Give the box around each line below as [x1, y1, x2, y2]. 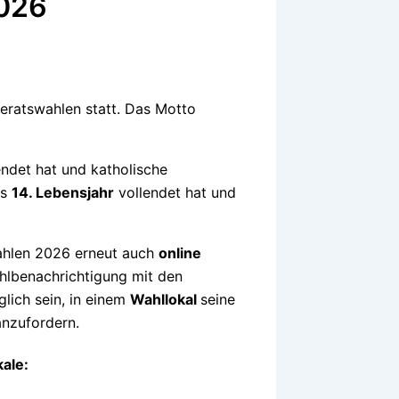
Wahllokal [130, 290, 200, 309]
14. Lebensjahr [12, 183, 114, 202]
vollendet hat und [114, 183, 236, 202]
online [159, 244, 201, 263]
